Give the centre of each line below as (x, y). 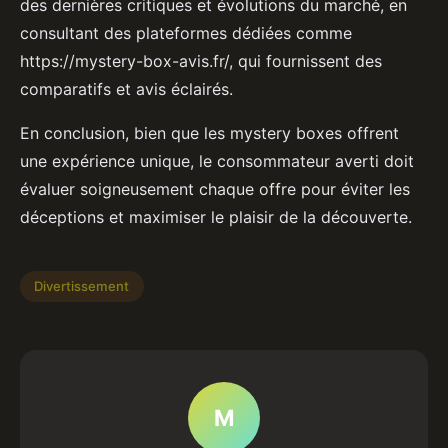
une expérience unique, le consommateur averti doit (217, 160)
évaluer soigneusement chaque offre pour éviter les (215, 188)
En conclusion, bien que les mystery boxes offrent (209, 132)
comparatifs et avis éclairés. (126, 88)
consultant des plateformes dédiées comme (186, 32)
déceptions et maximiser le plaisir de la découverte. (216, 216)
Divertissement (82, 286)
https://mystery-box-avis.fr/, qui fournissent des (201, 60)
